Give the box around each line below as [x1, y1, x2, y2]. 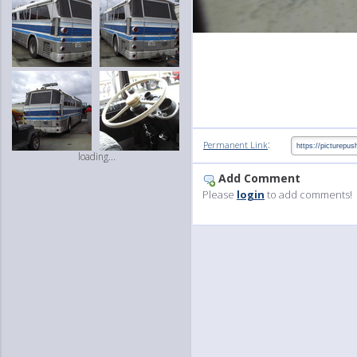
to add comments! [265, 187, 352, 202]
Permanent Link [203, 139, 268, 151]
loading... [77, 150, 116, 163]
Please [202, 187, 237, 202]
